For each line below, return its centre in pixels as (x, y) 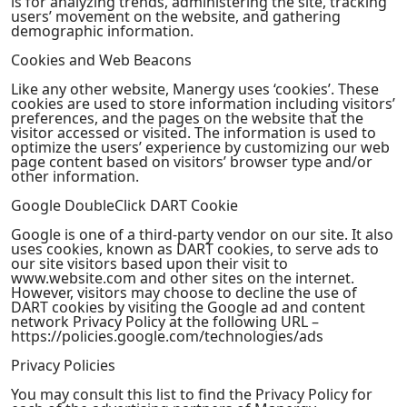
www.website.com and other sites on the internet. (183, 278)
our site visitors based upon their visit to (149, 263)
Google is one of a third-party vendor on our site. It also (202, 234)
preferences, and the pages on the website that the (187, 118)
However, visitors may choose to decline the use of (184, 293)
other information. (75, 176)
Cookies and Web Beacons (101, 60)
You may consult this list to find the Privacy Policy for (192, 394)
